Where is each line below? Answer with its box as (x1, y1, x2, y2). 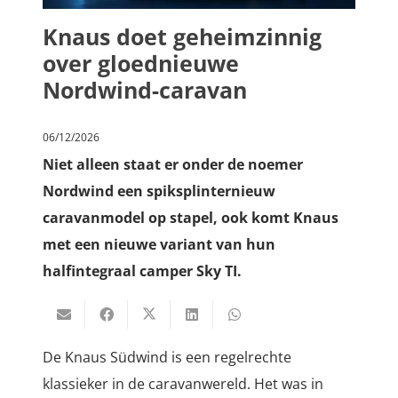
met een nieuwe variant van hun (43, 235, 275, 255)
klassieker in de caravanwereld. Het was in (43, 374, 323, 394)
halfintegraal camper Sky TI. (43, 261, 249, 282)
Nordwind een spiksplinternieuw (43, 181, 275, 202)
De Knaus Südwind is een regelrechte (43, 347, 291, 368)
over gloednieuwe (43, 48, 239, 79)
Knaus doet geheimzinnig (43, 21, 322, 52)
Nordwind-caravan (43, 75, 247, 106)
